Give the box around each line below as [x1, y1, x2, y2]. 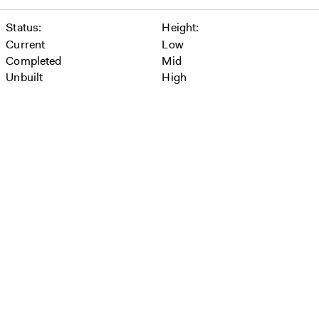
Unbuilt [6, 70, 43, 85]
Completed [6, 53, 62, 68]
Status [6, 20, 39, 35]
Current [6, 37, 46, 52]
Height [162, 20, 197, 35]
